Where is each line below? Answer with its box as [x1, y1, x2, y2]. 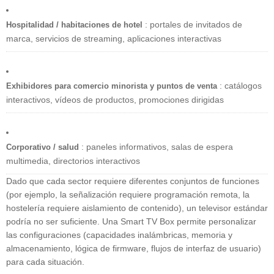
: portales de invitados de [145, 20, 242, 30]
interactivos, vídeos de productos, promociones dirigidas [6, 95, 224, 105]
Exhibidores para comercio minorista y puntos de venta [6, 81, 220, 91]
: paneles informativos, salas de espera [81, 142, 233, 152]
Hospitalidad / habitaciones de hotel [6, 20, 145, 30]
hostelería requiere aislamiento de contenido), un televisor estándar [6, 203, 268, 213]
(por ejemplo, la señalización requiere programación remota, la [6, 190, 250, 200]
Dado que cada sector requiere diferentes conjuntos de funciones [6, 176, 259, 187]
